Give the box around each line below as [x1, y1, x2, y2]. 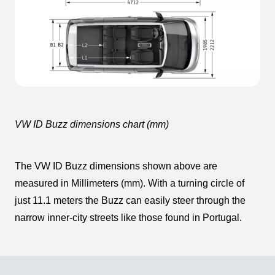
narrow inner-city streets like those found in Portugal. [15, 212, 242, 223]
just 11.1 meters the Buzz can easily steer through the [15, 195, 246, 206]
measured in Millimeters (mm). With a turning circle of [15, 178, 244, 189]
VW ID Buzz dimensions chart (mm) [15, 119, 169, 130]
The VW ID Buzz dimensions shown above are [15, 161, 217, 172]
